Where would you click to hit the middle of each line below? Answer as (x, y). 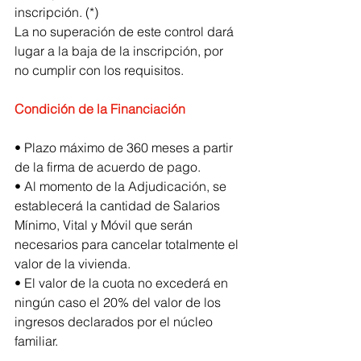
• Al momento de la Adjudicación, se (122, 186)
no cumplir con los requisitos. (99, 70)
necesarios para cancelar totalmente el (128, 244)
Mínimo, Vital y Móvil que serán (105, 224)
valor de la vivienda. (73, 263)
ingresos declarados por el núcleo (115, 321)
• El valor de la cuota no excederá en (123, 282)
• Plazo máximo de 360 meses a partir (125, 147)
